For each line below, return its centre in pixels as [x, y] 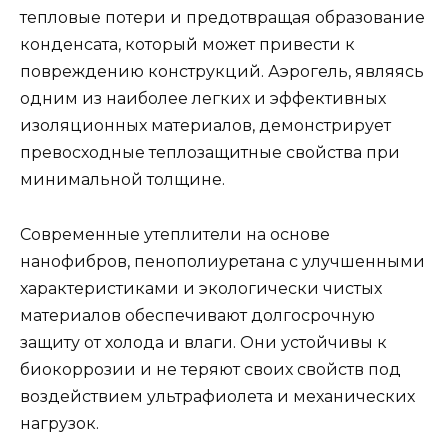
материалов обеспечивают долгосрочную [197, 315]
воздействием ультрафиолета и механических [217, 396]
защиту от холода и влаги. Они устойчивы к [203, 342]
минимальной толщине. [122, 180]
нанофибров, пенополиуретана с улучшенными [222, 261]
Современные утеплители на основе [175, 234]
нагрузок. [59, 423]
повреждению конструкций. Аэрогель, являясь [222, 72]
